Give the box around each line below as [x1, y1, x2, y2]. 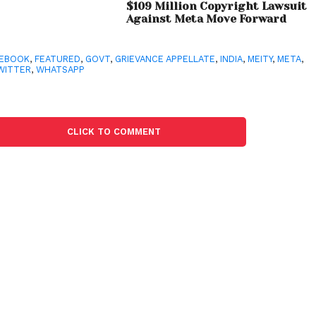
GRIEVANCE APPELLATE [115, 54, 216, 65]
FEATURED [35, 54, 81, 65]
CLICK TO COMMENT [66, 126, 161, 138]
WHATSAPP [36, 64, 85, 75]
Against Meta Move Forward [126, 13, 287, 26]
